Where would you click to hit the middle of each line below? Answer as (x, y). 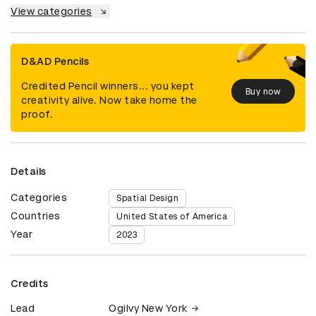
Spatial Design (148, 199)
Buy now (263, 91)
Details (29, 172)
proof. (37, 115)
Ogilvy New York (148, 309)
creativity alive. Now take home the (109, 101)
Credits (30, 284)
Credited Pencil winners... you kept (108, 86)
